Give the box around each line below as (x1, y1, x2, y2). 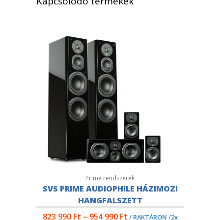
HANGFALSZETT (78, 195, 142, 206)
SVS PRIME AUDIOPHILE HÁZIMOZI (42, 183, 178, 194)
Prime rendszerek (85, 174, 135, 182)
